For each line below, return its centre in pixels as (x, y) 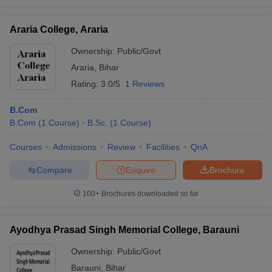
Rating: (86, 84)
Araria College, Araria (59, 29)
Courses (26, 147)
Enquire (141, 170)
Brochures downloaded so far (149, 194)
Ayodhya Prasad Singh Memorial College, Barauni (124, 230)
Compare (54, 170)
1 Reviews (145, 84)
